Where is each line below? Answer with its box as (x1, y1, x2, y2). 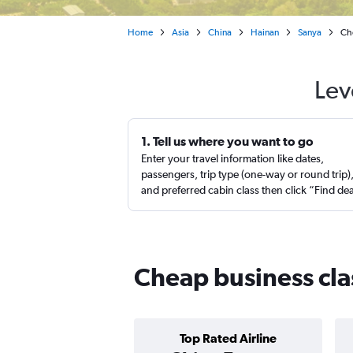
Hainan (251, 27, 279, 38)
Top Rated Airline (180, 331, 277, 345)
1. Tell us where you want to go (141, 134, 314, 148)
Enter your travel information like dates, (141, 152, 324, 165)
